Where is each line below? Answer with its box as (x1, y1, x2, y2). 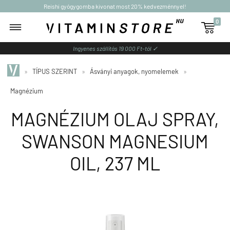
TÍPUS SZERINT (32, 67, 77, 75)
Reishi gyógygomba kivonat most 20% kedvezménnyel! (44, 3, 186, 10)
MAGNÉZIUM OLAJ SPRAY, (11, 108, 219, 130)
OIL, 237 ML (70, 152, 160, 174)
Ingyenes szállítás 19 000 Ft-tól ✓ (72, 45, 158, 52)
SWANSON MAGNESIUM (22, 130, 208, 152)
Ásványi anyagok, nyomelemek (90, 67, 179, 75)
